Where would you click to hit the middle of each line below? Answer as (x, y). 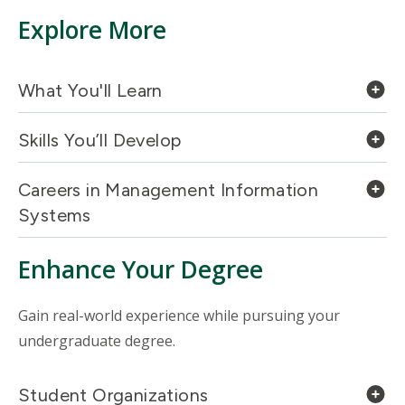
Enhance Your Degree (141, 270)
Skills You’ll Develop (100, 141)
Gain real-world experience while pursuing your (179, 316)
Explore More (92, 30)
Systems (55, 216)
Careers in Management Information (169, 190)
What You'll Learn (90, 91)
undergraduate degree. (97, 341)
